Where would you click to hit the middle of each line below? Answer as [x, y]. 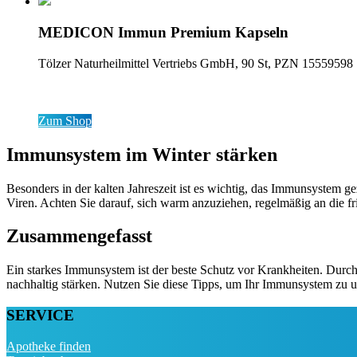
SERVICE [40, 316]
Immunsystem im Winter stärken [142, 154]
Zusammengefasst [79, 236]
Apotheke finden [49, 346]
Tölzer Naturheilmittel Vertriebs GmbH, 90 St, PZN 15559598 [196, 63]
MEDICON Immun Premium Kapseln [163, 32]
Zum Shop [65, 120]
